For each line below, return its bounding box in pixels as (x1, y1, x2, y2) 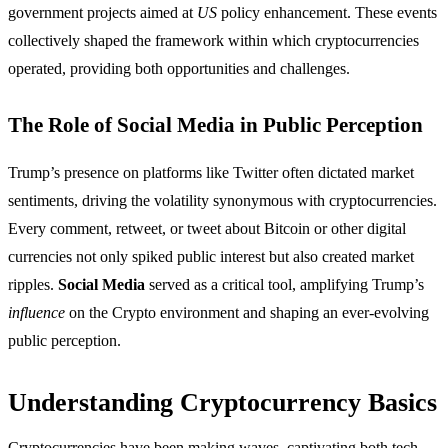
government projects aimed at (8, 4, 197, 22)
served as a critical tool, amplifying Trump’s (145, 276, 424, 294)
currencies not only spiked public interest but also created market (8, 248, 414, 266)
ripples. (8, 276, 58, 294)
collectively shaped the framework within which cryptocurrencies (8, 32, 419, 50)
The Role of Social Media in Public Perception (8, 113, 423, 137)
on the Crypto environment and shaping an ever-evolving (65, 304, 429, 322)
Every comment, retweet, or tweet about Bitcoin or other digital (8, 220, 406, 238)
